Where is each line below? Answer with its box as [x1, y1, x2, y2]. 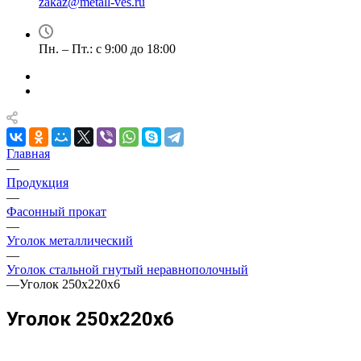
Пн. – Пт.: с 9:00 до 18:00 [39, 42, 176, 56]
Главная [6, 147, 50, 160]
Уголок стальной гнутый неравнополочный [6, 263, 248, 276]
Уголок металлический [6, 234, 133, 247]
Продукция [6, 176, 68, 189]
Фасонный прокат [6, 205, 106, 218]
